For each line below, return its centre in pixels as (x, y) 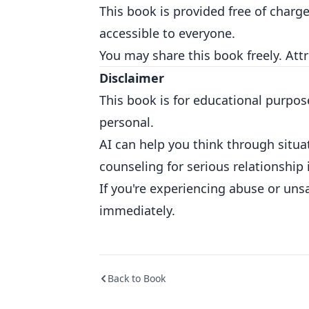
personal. (127, 122)
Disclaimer (132, 78)
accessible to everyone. (167, 33)
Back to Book (137, 278)
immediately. (137, 210)
